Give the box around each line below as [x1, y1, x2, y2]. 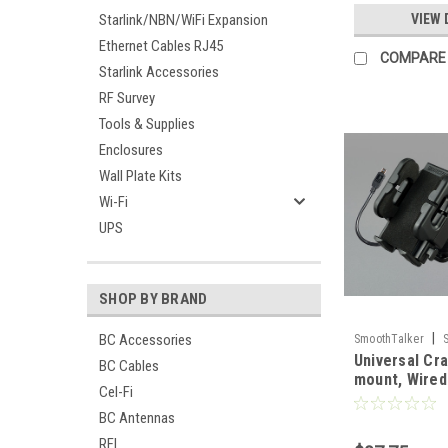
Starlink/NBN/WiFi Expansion [99, 11, 268, 29]
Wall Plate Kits [99, 167, 182, 185]
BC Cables [99, 357, 159, 375]
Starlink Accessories [99, 63, 219, 81]
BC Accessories [99, 331, 192, 349]
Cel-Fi [99, 383, 133, 401]
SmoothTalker [353, 332, 424, 347]
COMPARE [379, 50, 446, 67]
